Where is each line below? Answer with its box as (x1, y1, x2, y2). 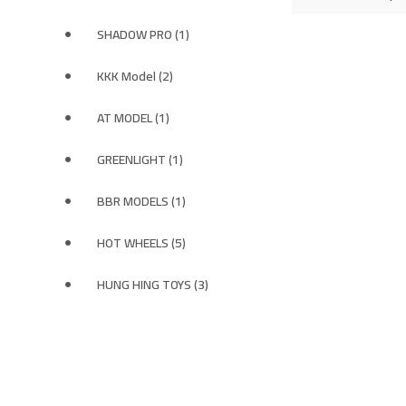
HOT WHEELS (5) (97, 231, 186, 255)
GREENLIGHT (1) (97, 148, 183, 171)
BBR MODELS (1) (97, 189, 186, 213)
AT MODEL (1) (97, 106, 169, 130)
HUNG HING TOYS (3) (97, 273, 208, 296)
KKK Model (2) (97, 64, 173, 88)
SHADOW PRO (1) (97, 23, 189, 46)
